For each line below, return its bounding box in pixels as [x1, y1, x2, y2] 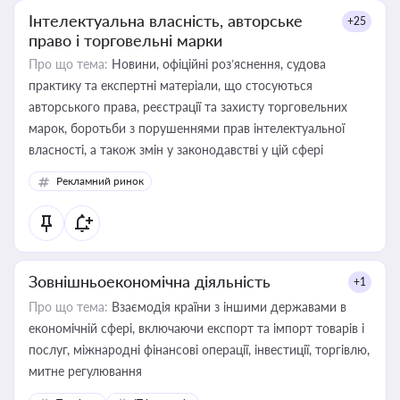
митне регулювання [29, 363, 142, 379]
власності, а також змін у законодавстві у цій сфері [29, 142, 323, 157]
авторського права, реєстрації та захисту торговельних [29, 99, 347, 114]
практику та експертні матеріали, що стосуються [29, 78, 312, 93]
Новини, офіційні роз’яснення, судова [108, 56, 326, 71]
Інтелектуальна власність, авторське [29, 11, 303, 30]
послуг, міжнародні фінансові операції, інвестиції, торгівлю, [29, 342, 370, 357]
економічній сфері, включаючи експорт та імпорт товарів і [29, 321, 364, 336]
